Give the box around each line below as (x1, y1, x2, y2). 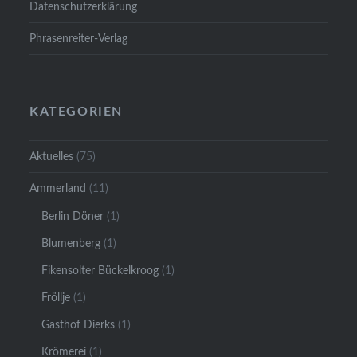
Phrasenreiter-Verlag (29, 32, 128, 45)
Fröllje (41, 291, 71, 304)
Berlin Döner (41, 210, 104, 222)
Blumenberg (41, 237, 101, 249)
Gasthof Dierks (41, 318, 116, 331)
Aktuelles (29, 151, 74, 163)
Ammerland (29, 182, 87, 195)
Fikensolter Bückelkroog (41, 264, 159, 277)
